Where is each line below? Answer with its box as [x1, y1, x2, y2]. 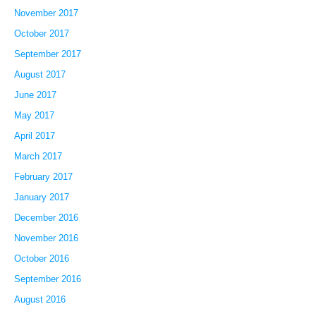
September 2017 [13, 49, 81, 60]
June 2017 [13, 90, 56, 101]
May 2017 [13, 110, 54, 121]
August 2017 [13, 69, 66, 80]
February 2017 [13, 171, 73, 183]
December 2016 [13, 212, 78, 224]
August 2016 [13, 294, 66, 305]
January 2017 [13, 192, 69, 203]
